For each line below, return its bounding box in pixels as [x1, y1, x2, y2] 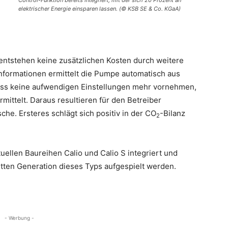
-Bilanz [160, 108, 185, 118]
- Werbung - [5, 215, 34, 221]
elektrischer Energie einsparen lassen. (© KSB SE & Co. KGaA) [18, 5, 181, 12]
